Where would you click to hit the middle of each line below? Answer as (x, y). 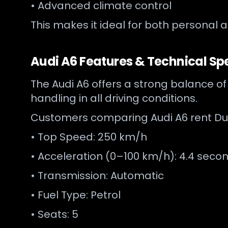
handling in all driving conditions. (114, 98)
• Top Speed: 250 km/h (89, 137)
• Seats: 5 (54, 214)
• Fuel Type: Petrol (76, 195)
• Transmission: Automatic (97, 176)
